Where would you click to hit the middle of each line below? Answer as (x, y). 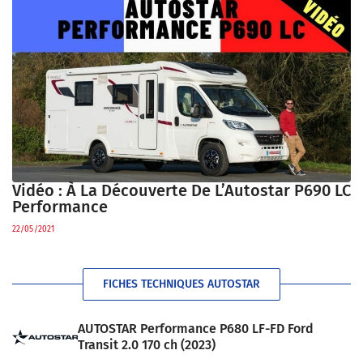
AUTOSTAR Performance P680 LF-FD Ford (195, 329)
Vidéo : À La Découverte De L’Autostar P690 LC (181, 190)
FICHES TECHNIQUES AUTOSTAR (181, 284)
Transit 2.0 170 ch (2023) (146, 345)
